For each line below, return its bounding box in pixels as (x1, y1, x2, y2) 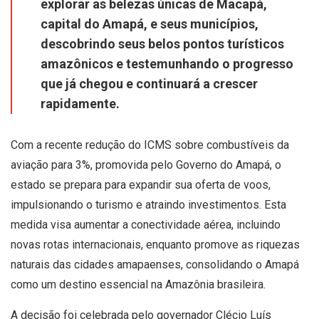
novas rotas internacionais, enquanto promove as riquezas (11, 237, 300, 251)
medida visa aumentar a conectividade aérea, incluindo (11, 217, 281, 231)
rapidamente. (41, 95, 120, 111)
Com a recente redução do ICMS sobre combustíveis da (11, 137, 289, 152)
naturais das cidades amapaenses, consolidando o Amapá (11, 257, 299, 271)
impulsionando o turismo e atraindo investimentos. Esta (11, 197, 286, 211)
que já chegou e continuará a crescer (41, 75, 258, 91)
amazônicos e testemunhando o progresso (41, 56, 293, 71)
